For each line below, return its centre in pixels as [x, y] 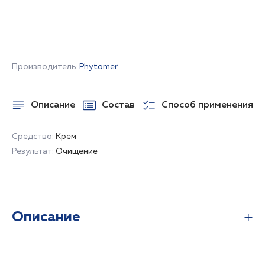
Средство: [33, 137]
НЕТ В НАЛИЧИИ [132, 23]
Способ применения [207, 106]
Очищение [77, 152]
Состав [118, 106]
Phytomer [98, 67]
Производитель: [46, 67]
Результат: [33, 152]
